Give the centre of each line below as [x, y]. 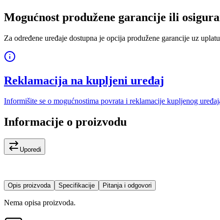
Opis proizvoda [29, 186]
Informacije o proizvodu [65, 122]
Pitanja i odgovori [127, 186]
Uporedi [30, 150]
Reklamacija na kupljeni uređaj [84, 80]
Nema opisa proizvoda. [40, 203]
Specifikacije [77, 186]
